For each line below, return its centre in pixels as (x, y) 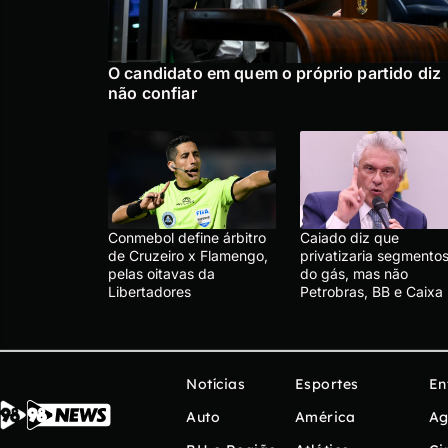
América (324, 416)
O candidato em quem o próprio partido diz (275, 72)
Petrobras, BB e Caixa (371, 291)
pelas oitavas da (161, 273)
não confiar (152, 92)
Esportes (326, 383)
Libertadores (149, 291)
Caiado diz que (349, 237)
